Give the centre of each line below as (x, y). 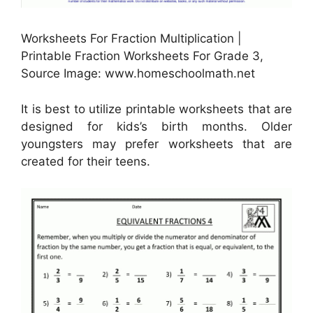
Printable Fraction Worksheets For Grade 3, (142, 56)
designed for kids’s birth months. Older (156, 126)
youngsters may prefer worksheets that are (156, 144)
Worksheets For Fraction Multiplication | (131, 39)
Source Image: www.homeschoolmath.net (138, 74)
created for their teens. (86, 161)
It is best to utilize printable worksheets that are (156, 109)
